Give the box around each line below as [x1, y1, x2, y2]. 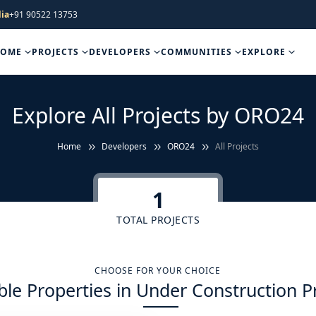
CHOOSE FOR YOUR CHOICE [95, 265, 221, 276]
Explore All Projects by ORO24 [12, 101, 304, 130]
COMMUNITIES [160, 46, 235, 58]
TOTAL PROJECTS [116, 212, 200, 226]
